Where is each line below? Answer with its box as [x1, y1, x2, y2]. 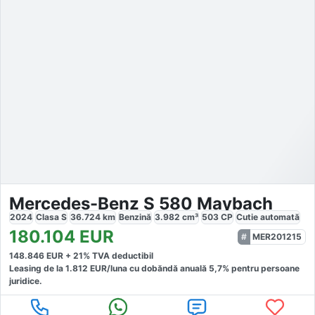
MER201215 [252, 231, 302, 243]
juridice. [9, 276, 42, 287]
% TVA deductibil [83, 250, 153, 262]
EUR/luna [88, 263, 127, 274]
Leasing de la [9, 263, 65, 274]
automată [260, 212, 300, 223]
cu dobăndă [127, 263, 178, 274]
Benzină [119, 212, 151, 223]
